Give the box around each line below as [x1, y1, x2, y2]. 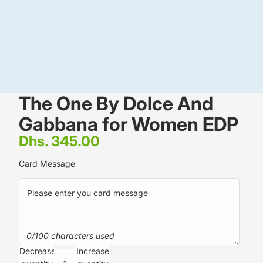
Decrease [19, 246, 56, 256]
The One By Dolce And [19, 92, 213, 115]
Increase [76, 246, 109, 256]
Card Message [19, 159, 75, 168]
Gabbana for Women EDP [19, 113, 238, 136]
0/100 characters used [26, 231, 114, 241]
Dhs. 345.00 [19, 133, 100, 150]
